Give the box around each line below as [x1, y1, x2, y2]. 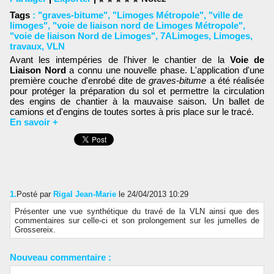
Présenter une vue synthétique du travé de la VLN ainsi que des [14, 206, 260, 216]
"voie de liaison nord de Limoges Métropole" [53, 20, 243, 31]
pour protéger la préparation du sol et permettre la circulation [10, 85, 264, 96]
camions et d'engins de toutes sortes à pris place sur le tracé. [10, 106, 254, 117]
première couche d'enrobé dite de [10, 75, 149, 86]
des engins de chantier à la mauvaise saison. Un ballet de [10, 95, 264, 106]
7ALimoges [160, 31, 209, 41]
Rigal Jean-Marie [53, 189, 116, 199]
